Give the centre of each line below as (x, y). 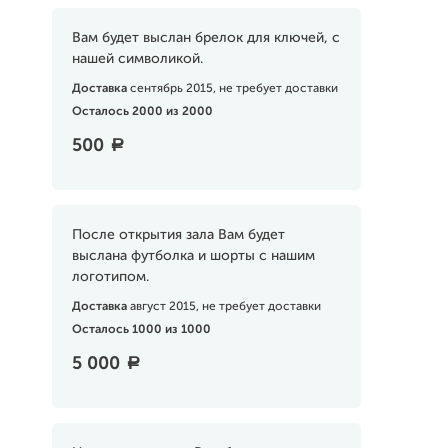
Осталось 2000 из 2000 (142, 112)
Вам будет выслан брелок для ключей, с (205, 38)
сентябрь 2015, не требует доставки (233, 89)
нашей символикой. (137, 59)
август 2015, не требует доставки (225, 307)
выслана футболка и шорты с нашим (193, 256)
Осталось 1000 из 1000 (141, 330)
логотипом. (110, 277)
